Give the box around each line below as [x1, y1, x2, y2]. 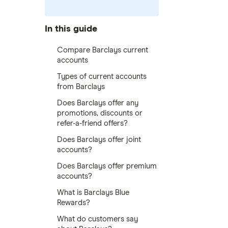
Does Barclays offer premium [57, 162, 157, 170]
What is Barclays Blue [57, 189, 129, 196]
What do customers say [57, 215, 138, 223]
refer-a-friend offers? [57, 120, 128, 127]
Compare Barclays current [57, 46, 148, 54]
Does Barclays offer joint [57, 136, 141, 144]
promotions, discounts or [57, 109, 142, 117]
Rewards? [57, 199, 90, 207]
